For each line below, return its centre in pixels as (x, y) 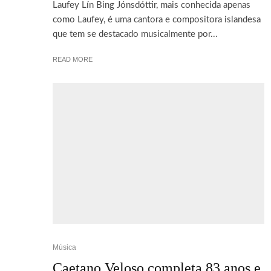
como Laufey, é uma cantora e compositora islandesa (157, 19)
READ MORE (73, 59)
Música (64, 248)
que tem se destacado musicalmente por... (135, 34)
